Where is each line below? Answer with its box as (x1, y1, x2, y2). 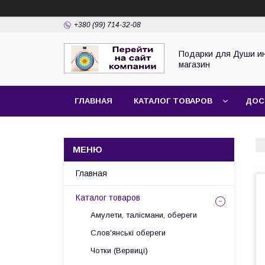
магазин (179, 60, 210, 69)
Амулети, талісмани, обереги (91, 211, 197, 219)
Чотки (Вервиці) (91, 246, 148, 255)
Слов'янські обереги (91, 228, 166, 237)
